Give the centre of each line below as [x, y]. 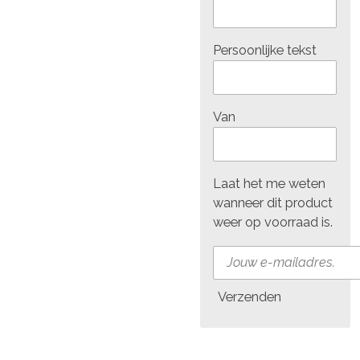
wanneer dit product [273, 203]
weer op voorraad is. [273, 223]
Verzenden [250, 297]
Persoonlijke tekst [265, 50]
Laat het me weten [270, 184]
